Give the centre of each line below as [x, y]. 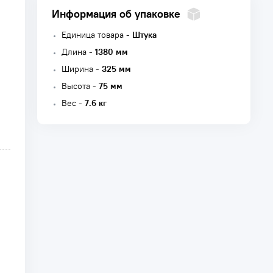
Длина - [78, 52]
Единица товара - [97, 35]
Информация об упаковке [116, 14]
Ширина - [82, 69]
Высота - [80, 86]
